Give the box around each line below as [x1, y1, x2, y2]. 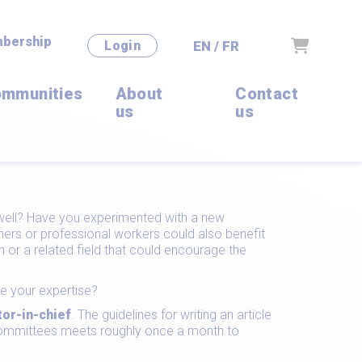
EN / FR [193, 37, 239, 54]
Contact [235, 84, 298, 103]
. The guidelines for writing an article [71, 307, 271, 322]
